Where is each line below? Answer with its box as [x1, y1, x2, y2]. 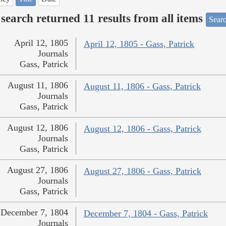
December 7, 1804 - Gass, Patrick [83, 208, 208, 219]
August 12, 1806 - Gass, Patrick [83, 124, 201, 134]
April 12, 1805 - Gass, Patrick [83, 39, 194, 49]
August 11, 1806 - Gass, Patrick [83, 81, 201, 92]
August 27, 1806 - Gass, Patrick [83, 166, 201, 177]
